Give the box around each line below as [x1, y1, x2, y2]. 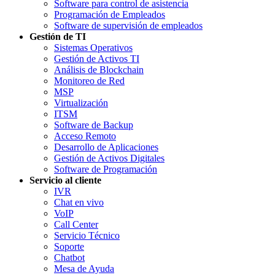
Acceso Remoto [54, 131, 116, 142]
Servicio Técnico [54, 230, 120, 241]
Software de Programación [54, 164, 157, 175]
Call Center [54, 219, 98, 230]
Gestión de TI [29, 31, 86, 42]
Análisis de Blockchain [54, 64, 144, 76]
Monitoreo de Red [54, 76, 125, 87]
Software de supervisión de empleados [54, 20, 203, 31]
